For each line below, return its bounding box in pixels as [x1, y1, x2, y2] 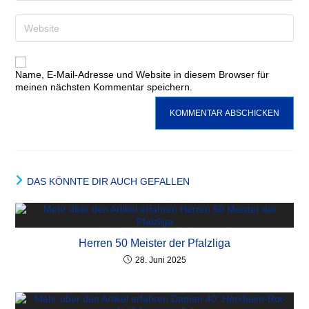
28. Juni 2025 [134, 255, 186, 265]
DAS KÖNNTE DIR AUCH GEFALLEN [27, 176, 190, 187]
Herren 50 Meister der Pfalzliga [79, 237, 230, 249]
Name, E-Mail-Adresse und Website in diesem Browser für [15, 69, 270, 80]
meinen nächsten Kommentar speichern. [15, 81, 193, 92]
